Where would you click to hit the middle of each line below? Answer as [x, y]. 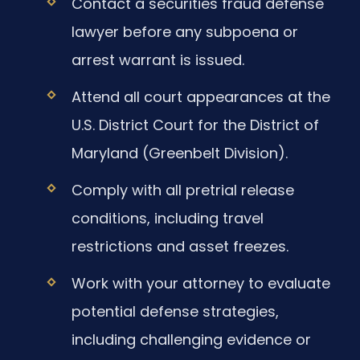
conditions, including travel [167, 219]
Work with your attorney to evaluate [200, 284]
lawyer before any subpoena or [184, 31]
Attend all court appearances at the [200, 97]
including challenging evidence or [191, 340]
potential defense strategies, [175, 312]
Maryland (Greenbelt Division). [179, 153]
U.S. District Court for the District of [195, 125]
